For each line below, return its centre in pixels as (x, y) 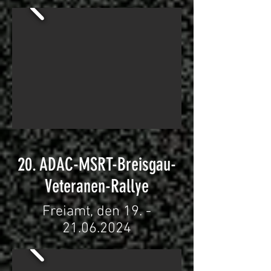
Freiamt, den (83, 212)
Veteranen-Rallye (97, 186)
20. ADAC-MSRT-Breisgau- (97, 165)
